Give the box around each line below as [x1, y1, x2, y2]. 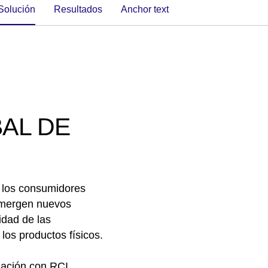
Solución [4, 4, 35, 14]
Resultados [61, 4, 102, 14]
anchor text [127, 4, 169, 14]
